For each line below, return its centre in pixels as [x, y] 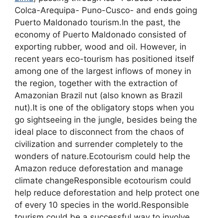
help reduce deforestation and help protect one [107, 193]
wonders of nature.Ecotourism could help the [102, 156]
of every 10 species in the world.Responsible [102, 205]
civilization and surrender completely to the [99, 144]
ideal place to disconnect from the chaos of [99, 132]
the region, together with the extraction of [96, 83]
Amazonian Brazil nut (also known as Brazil [99, 96]
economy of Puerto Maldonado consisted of [100, 35]
